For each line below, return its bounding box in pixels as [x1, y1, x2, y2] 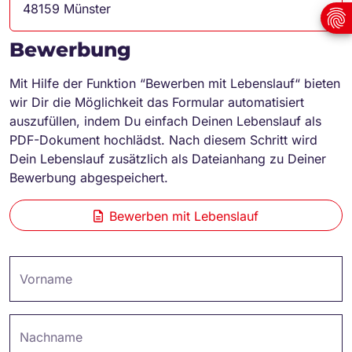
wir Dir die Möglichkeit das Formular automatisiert [9, 93, 304, 110]
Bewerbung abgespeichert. [9, 169, 168, 185]
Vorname [20, 271, 72, 288]
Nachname [20, 329, 82, 346]
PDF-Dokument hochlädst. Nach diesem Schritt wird [9, 131, 317, 148]
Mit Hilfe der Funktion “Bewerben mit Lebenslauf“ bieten [9, 75, 340, 91]
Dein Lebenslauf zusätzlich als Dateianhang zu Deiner [9, 150, 326, 167]
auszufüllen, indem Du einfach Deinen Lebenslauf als [9, 112, 321, 129]
